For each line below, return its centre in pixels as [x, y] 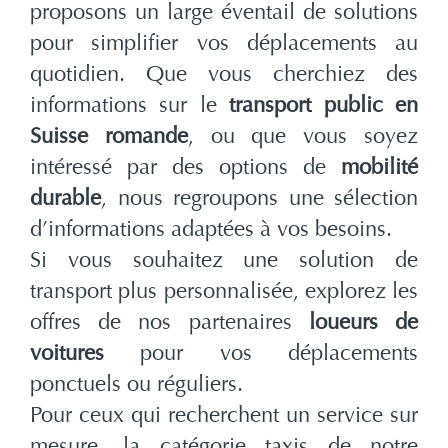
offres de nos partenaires [161, 322]
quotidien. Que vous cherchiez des [224, 74]
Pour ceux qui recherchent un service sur [224, 415]
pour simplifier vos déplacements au [224, 43]
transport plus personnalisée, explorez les [224, 291]
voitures [85, 353]
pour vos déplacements [279, 353]
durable [65, 198]
